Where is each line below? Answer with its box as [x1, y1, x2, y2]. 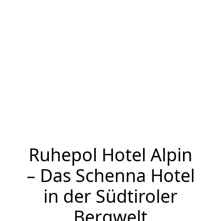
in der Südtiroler [43, 184, 178, 208]
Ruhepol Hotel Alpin [29, 143, 192, 166]
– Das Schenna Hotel [26, 163, 195, 187]
